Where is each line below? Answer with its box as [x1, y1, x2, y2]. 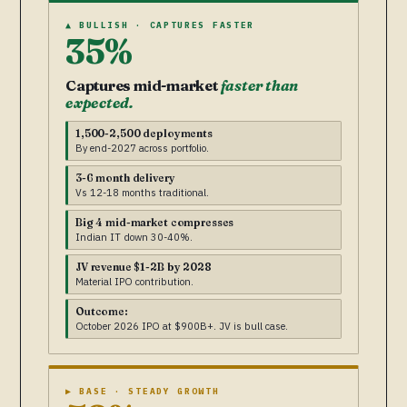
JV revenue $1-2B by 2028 [75, 261, 212, 274]
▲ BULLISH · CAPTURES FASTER [65, 19, 255, 32]
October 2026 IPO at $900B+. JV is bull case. [75, 320, 288, 333]
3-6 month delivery [75, 172, 175, 185]
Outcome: [75, 305, 128, 319]
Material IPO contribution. [75, 275, 194, 289]
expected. [65, 94, 134, 113]
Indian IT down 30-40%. [75, 231, 193, 244]
